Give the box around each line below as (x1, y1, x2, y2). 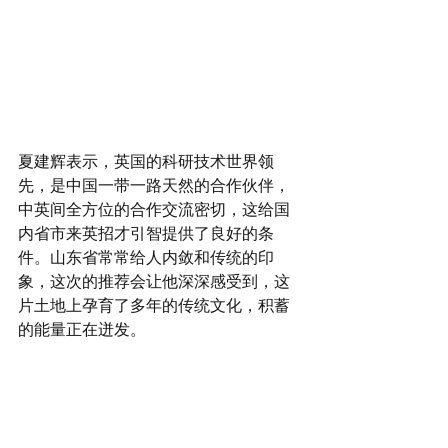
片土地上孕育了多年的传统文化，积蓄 (18, 296, 290, 316)
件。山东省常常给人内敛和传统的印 (18, 248, 274, 268)
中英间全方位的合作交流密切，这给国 (18, 200, 290, 220)
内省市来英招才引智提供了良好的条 (18, 224, 274, 244)
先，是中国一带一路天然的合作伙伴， (18, 176, 290, 196)
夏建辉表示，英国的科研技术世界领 (18, 152, 274, 172)
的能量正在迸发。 (18, 320, 146, 340)
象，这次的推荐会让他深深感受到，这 (18, 272, 290, 292)
